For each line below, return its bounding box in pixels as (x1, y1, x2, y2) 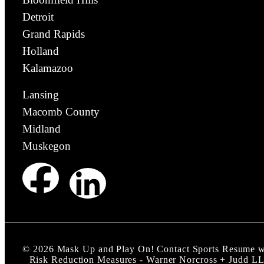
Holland (22, 44, 59, 57)
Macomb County (22, 105, 100, 118)
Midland (22, 122, 61, 135)
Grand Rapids (22, 27, 85, 40)
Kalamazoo (22, 61, 73, 74)
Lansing (22, 88, 59, 101)
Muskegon (22, 139, 71, 152)
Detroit (22, 10, 54, 23)
